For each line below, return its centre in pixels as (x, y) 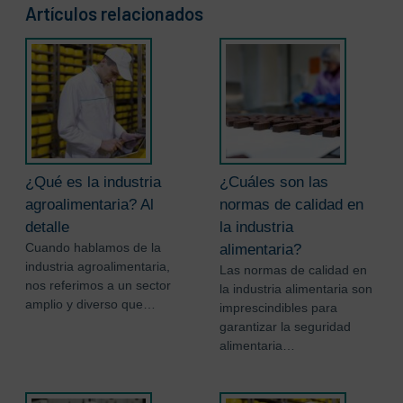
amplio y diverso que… (90, 304)
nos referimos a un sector (98, 286)
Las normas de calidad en (293, 270)
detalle (47, 228)
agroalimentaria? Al (89, 205)
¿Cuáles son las (273, 183)
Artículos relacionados (114, 14)
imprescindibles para (278, 308)
